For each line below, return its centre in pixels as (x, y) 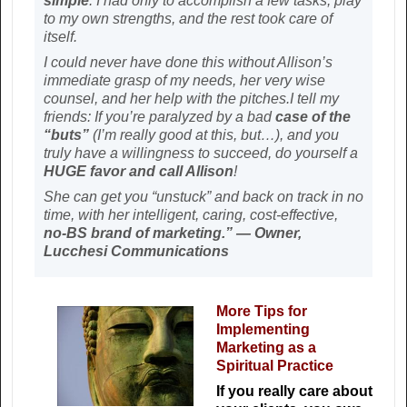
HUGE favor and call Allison (139, 172)
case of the (313, 117)
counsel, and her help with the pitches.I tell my (191, 99)
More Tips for (262, 312)
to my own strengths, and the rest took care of (188, 19)
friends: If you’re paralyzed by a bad (159, 117)
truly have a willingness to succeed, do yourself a (201, 154)
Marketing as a (266, 348)
